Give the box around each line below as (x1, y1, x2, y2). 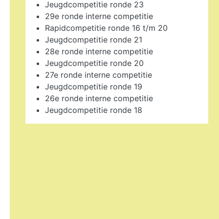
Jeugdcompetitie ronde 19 (45, 82, 142, 92)
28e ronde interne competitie (45, 46, 153, 57)
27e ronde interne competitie (45, 70, 152, 80)
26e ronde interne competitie (45, 93, 153, 104)
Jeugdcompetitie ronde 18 (45, 105, 142, 115)
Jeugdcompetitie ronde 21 (45, 35, 142, 45)
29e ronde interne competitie (45, 11, 153, 22)
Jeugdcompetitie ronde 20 (45, 58, 144, 68)
